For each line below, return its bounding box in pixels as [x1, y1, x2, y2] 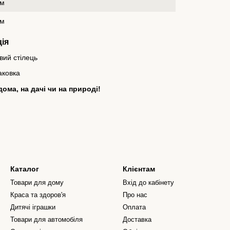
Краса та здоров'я [10, 191, 66, 199]
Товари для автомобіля [10, 216, 83, 223]
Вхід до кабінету [123, 179, 174, 186]
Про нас [123, 191, 147, 199]
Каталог [10, 165, 39, 173]
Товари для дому [10, 179, 64, 186]
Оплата [123, 203, 146, 211]
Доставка [123, 216, 151, 223]
